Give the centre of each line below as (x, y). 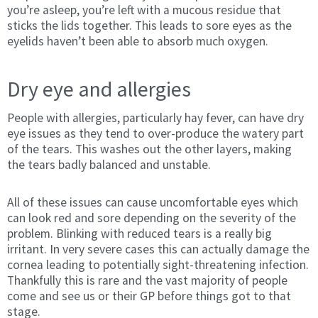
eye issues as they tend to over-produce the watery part (155, 133)
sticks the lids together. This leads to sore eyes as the (149, 25)
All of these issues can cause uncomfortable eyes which (153, 202)
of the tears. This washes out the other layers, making (149, 149)
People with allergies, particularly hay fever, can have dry (155, 117)
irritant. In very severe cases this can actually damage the (158, 249)
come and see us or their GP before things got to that (149, 296)
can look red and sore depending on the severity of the (152, 218)
